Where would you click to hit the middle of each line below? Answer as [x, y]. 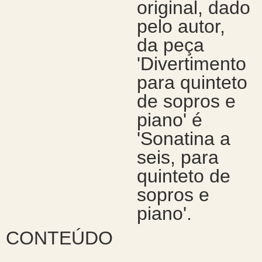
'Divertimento [191, 64]
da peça [170, 45]
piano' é [169, 120]
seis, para [177, 157]
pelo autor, [181, 26]
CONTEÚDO [59, 238]
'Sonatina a [183, 139]
